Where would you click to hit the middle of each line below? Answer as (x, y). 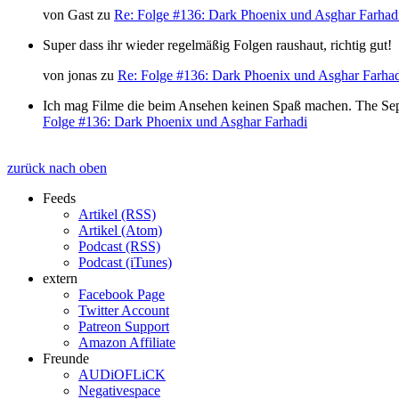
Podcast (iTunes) (125, 263)
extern (60, 279)
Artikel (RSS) (117, 215)
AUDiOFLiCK (122, 375)
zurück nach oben (57, 168)
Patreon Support (124, 327)
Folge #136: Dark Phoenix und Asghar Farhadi (175, 122)
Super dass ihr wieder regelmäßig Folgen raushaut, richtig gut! (217, 45)
